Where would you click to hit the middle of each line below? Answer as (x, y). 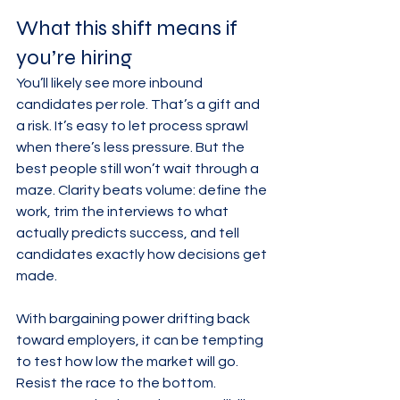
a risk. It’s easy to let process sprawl (133, 126)
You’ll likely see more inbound (111, 83)
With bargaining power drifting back (134, 319)
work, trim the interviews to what (124, 212)
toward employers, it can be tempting (141, 340)
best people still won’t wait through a (139, 169)
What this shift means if (129, 28)
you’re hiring (74, 58)
